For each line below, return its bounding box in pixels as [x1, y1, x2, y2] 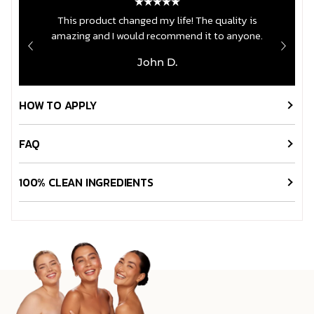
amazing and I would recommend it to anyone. [51, 27, 263, 44]
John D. [137, 55, 177, 69]
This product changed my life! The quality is [57, 12, 257, 29]
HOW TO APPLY [19, 97, 97, 114]
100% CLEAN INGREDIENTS [19, 174, 153, 191]
